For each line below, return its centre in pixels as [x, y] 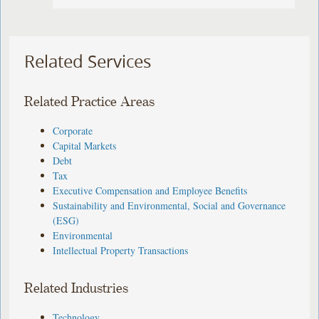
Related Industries [77, 288]
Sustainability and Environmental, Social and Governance [169, 205]
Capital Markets [85, 145]
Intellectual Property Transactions [121, 250]
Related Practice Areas [90, 102]
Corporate [73, 130]
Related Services [88, 62]
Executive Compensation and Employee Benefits [150, 190]
